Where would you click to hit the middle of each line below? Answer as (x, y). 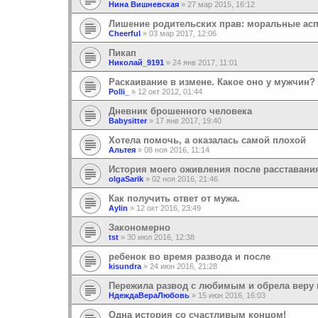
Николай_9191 (136, 63)
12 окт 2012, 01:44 (170, 92)
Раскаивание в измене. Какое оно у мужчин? (212, 82)
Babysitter (128, 121)
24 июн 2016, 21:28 (183, 267)
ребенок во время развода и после (190, 257)
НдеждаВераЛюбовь (149, 296)
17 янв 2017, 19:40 (188, 121)
